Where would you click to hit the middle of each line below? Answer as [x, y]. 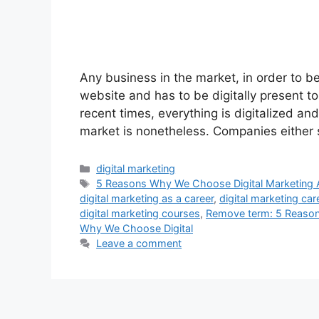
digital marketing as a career [147, 199]
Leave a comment [139, 244]
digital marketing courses [140, 214]
